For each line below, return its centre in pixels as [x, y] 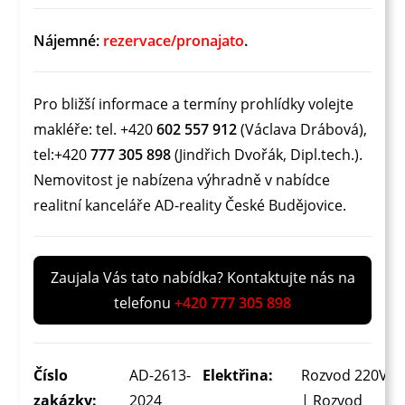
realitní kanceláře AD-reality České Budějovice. [190, 205]
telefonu [144, 302]
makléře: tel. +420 [95, 129]
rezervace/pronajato [174, 40]
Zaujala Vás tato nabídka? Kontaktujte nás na [202, 277]
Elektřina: [238, 375]
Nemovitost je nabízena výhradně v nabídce [182, 179]
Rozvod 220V [344, 375]
